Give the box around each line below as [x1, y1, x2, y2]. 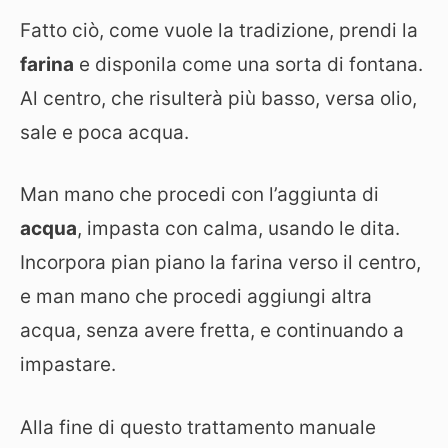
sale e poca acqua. [20, 120, 189, 144]
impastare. [20, 353, 116, 376]
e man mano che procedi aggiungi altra [20, 285, 372, 308]
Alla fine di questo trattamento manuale [20, 415, 376, 439]
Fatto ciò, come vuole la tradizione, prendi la [20, 18, 418, 42]
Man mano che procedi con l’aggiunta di [20, 183, 379, 206]
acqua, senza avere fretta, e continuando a [20, 319, 404, 342]
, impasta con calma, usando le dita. [77, 217, 400, 240]
